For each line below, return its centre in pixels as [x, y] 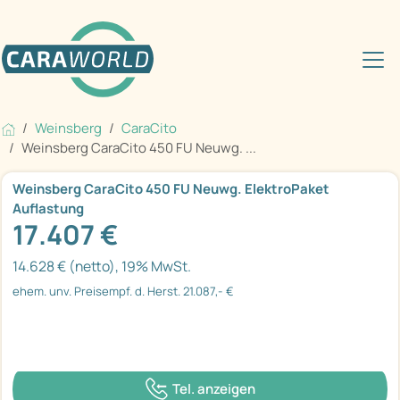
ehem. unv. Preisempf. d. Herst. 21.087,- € [123, 292]
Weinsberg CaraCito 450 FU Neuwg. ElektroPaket [171, 189]
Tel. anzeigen [213, 388]
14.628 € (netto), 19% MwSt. [102, 267]
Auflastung [48, 209]
